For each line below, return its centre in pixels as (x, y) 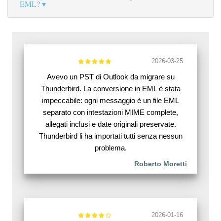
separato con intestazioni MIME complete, (110, 112)
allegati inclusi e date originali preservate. (110, 124)
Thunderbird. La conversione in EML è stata (110, 89)
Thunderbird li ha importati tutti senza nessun (110, 136)
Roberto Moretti (161, 164)
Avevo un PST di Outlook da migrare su (110, 77)
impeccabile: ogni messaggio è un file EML (110, 101)
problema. (110, 148)
